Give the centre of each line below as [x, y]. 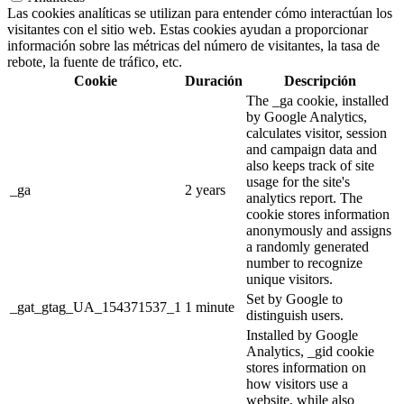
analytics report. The [304, 197]
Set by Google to [294, 298]
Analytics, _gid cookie [310, 351]
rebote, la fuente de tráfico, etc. [95, 61]
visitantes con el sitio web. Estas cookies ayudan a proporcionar [188, 29]
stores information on [306, 367]
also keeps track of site [310, 165]
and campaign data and [312, 149]
